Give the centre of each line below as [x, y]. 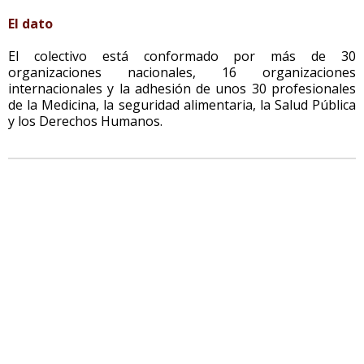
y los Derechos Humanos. [85, 121]
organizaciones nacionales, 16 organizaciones [182, 72]
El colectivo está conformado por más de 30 [182, 56]
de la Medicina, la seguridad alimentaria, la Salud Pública [182, 104]
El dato [30, 23]
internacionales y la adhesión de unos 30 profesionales [182, 88]
